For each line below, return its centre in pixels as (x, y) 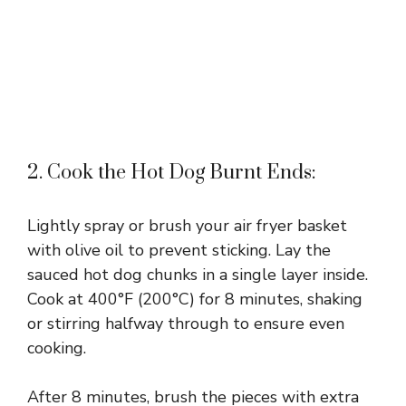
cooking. (57, 348)
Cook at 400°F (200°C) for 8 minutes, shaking (195, 299)
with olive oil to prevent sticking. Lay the (179, 250)
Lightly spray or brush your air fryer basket (187, 225)
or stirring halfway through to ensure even (186, 323)
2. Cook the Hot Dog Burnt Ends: (172, 172)
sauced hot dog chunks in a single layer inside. (198, 274)
